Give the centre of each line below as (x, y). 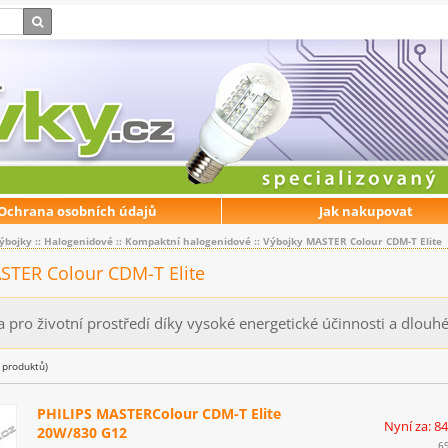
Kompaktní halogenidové (188, 241)
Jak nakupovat (366, 211)
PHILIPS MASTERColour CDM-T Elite (159, 414)
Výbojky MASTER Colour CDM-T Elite (352, 241)
